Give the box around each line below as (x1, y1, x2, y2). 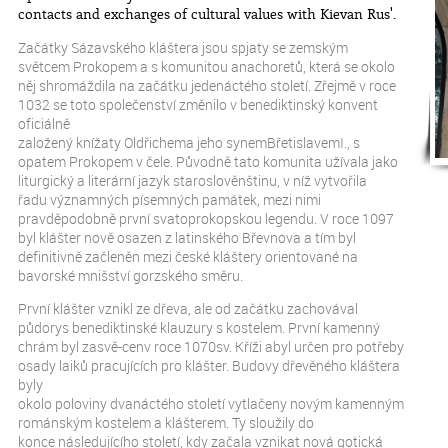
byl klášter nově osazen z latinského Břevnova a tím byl (18, 228, 356, 247)
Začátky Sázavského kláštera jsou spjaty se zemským (18, 38, 348, 57)
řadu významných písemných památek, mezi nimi (18, 190, 321, 209)
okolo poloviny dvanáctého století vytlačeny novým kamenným (18, 394, 404, 414)
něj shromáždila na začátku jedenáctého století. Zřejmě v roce (18, 76, 396, 95)
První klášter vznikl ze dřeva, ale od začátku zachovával (18, 299, 358, 319)
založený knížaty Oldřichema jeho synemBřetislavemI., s (18, 133, 360, 152)
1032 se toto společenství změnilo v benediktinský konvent (18, 95, 378, 114)
